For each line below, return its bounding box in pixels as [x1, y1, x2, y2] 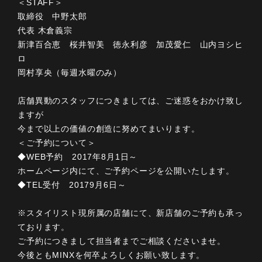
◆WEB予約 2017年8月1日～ [18, 151, 138, 161]
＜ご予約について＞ [18, 137, 96, 147]
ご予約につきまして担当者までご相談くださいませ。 [18, 236, 226, 246]
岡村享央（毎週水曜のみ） [18, 67, 122, 77]
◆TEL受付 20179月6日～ [18, 180, 126, 189]
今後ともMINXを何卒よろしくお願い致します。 [18, 250, 205, 260]
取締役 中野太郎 [18, 11, 87, 21]
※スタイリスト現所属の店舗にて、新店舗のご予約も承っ [18, 208, 243, 218]
